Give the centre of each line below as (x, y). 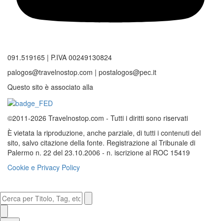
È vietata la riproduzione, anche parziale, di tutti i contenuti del (104, 132)
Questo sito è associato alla (50, 87)
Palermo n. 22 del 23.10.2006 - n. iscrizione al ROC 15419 (99, 152)
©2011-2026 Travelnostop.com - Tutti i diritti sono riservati (98, 118)
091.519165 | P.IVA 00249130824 (60, 57)
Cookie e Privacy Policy (44, 167)
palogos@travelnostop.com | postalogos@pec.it (82, 72)
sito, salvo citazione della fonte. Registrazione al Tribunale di (101, 142)
